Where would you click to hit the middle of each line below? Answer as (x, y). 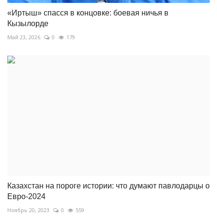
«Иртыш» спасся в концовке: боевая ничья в (88, 13)
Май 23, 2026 (24, 37)
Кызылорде (28, 23)
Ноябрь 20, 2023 (28, 210)
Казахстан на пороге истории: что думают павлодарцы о (108, 186)
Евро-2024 (26, 196)
